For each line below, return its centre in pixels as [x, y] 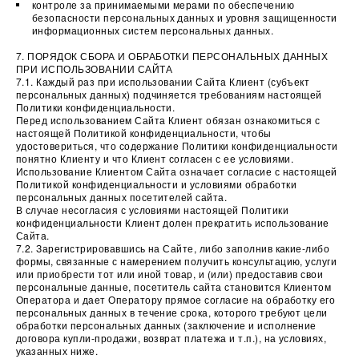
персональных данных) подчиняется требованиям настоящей [169, 94]
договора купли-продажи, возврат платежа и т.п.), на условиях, [171, 338]
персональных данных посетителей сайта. [122, 197]
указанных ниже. [61, 351]
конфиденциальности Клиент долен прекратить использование [173, 222]
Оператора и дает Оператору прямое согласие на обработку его [176, 299]
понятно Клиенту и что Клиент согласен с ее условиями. [155, 158]
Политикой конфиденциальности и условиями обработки [156, 184]
